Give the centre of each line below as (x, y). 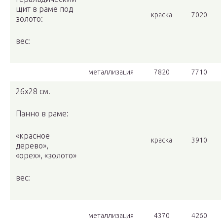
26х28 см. (33, 92)
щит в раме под (44, 9)
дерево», (32, 146)
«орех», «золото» (46, 156)
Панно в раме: (42, 114)
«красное (33, 136)
